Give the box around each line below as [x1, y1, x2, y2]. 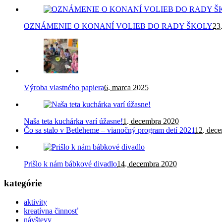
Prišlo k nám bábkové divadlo [24, 159, 117, 168]
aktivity [24, 198, 47, 207]
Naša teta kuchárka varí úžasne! [24, 116, 123, 125]
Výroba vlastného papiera [24, 83, 104, 92]
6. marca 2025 [104, 83, 149, 92]
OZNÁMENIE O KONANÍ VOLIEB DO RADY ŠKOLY [24, 21, 213, 30]
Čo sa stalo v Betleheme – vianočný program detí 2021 [24, 125, 195, 134]
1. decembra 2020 [123, 116, 179, 125]
